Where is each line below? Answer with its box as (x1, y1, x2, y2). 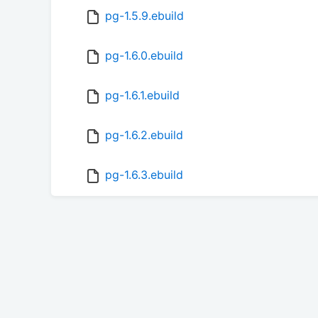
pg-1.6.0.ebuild (105, 48, 183, 63)
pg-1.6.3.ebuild (105, 168, 183, 182)
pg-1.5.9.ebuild (105, 9, 184, 23)
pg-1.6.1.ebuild (105, 88, 180, 103)
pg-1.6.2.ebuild (105, 128, 183, 143)
